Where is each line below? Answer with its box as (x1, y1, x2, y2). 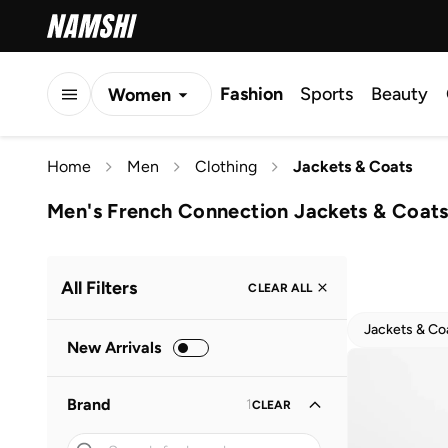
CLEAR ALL (248, 280, 312, 295)
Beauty (371, 83, 428, 105)
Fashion (220, 83, 283, 105)
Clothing (195, 157, 257, 176)
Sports (300, 83, 353, 105)
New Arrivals (67, 338, 161, 357)
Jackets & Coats (293, 157, 412, 176)
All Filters (61, 276, 137, 299)
